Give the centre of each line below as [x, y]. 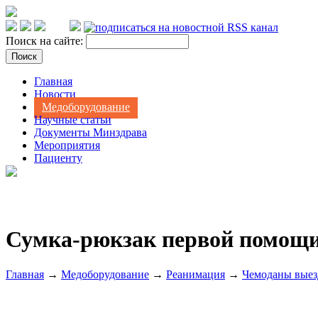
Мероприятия [67, 145]
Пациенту [58, 158]
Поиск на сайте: [46, 41]
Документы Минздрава [91, 132]
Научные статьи [73, 120]
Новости [55, 94]
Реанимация [196, 274]
